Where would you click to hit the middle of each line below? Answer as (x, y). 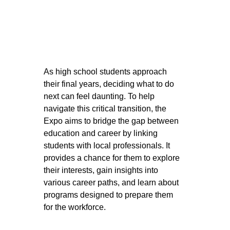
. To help (140, 96)
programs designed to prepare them (110, 195)
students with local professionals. (105, 145)
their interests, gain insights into (102, 170)
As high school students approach (107, 71)
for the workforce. (75, 207)
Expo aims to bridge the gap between (112, 121)
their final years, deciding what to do (110, 84)
